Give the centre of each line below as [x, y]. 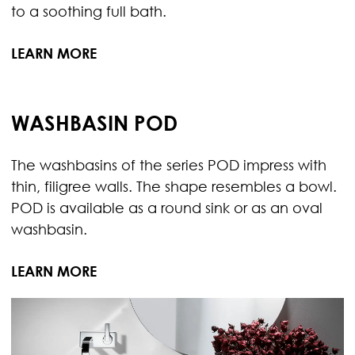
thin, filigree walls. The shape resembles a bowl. [174, 186]
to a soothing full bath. [88, 11]
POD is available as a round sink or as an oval [166, 208]
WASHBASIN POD [94, 122]
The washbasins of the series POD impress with [168, 165]
